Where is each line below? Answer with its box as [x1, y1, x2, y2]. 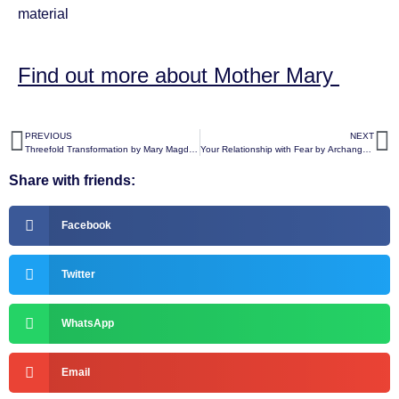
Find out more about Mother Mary [18, 62, 339, 87]
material [18, 6, 72, 22]
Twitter [61, 268, 95, 281]
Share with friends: [9, 172, 135, 188]
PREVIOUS [25, 130, 72, 141]
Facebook [61, 219, 111, 232]
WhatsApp [61, 317, 114, 330]
